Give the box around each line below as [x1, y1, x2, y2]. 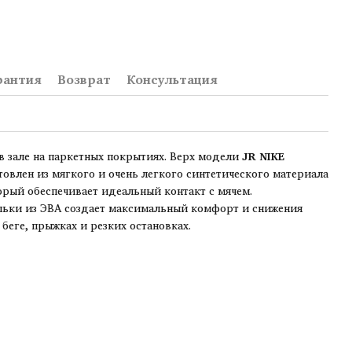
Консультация [126, 69, 218, 90]
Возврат [57, 69, 111, 90]
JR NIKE [242, 147, 284, 165]
